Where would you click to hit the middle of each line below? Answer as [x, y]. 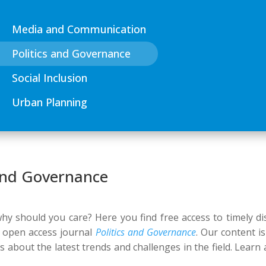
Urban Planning [49, 102]
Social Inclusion [49, 77]
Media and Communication [79, 29]
